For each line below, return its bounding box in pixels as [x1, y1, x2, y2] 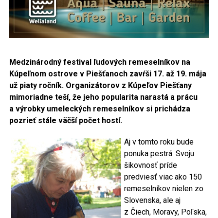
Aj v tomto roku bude [124, 137, 194, 147]
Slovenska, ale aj [124, 196, 181, 205]
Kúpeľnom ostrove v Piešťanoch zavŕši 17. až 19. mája [9, 69, 206, 79]
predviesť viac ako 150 [124, 172, 202, 182]
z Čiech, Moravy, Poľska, [124, 207, 207, 217]
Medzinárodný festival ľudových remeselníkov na [9, 57, 190, 67]
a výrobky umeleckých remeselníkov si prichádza [9, 104, 190, 114]
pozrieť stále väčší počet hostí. [9, 116, 122, 126]
